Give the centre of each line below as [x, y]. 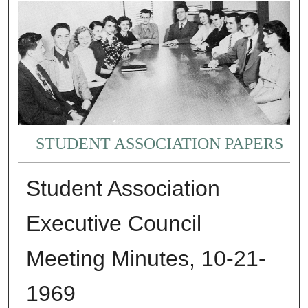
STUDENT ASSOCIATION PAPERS [159, 143]
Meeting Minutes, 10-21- [146, 258]
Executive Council [113, 223]
